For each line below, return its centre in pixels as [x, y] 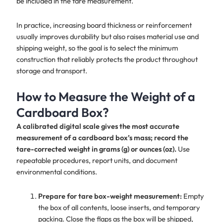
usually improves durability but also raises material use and [107, 36]
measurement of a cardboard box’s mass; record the [102, 138]
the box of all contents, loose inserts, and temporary [119, 207]
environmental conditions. [56, 172]
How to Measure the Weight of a [106, 97]
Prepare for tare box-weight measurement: [110, 196]
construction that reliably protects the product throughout [107, 59]
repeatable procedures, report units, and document [97, 161]
